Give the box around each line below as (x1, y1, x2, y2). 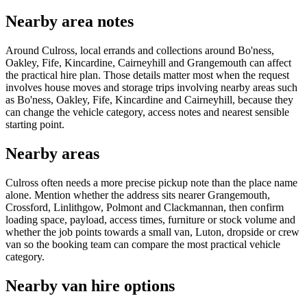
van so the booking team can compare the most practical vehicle (5, 238, 280, 250)
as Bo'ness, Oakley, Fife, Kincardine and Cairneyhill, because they (5, 93, 293, 106)
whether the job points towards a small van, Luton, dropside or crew (5, 225, 299, 238)
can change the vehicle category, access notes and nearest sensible (5, 106, 289, 118)
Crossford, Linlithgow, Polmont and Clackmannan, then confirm (5, 201, 284, 213)
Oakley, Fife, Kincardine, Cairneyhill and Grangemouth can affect (5, 56, 291, 69)
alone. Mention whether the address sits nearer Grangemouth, (5, 188, 270, 201)
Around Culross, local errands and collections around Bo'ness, (5, 44, 274, 56)
